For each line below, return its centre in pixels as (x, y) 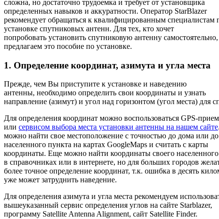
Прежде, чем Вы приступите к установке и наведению (95, 84)
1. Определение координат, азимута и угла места (107, 65)
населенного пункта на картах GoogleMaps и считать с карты (106, 145)
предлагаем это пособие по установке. (68, 46)
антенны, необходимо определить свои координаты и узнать (105, 93)
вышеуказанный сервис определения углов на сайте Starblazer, (108, 205)
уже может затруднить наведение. (60, 180)
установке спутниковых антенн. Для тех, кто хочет (89, 28)
